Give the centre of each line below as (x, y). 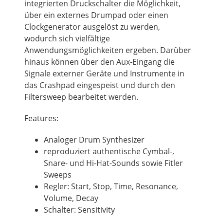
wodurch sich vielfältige (67, 38)
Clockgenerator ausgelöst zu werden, (92, 27)
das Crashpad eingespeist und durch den (100, 85)
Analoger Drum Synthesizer (94, 139)
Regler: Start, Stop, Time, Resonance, (111, 186)
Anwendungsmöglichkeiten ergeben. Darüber (108, 50)
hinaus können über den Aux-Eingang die (100, 62)
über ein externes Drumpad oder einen (96, 15)
